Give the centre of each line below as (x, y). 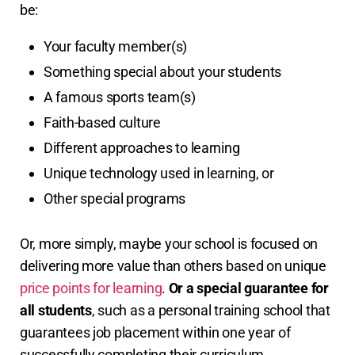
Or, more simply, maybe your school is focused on (169, 244)
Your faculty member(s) (116, 47)
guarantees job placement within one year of (155, 333)
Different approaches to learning (142, 148)
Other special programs (116, 199)
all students (56, 311)
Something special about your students (163, 72)
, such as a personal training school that (211, 311)
